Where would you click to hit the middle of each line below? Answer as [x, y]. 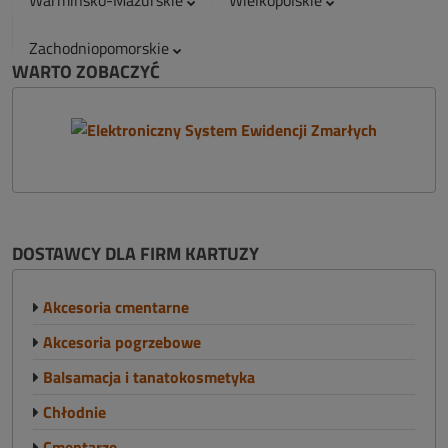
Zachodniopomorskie [101, 48]
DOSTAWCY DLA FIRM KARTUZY [135, 253]
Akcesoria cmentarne [114, 307]
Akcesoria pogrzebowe [120, 342]
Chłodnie [72, 412]
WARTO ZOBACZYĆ [86, 71]
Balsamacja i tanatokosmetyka [147, 377]
